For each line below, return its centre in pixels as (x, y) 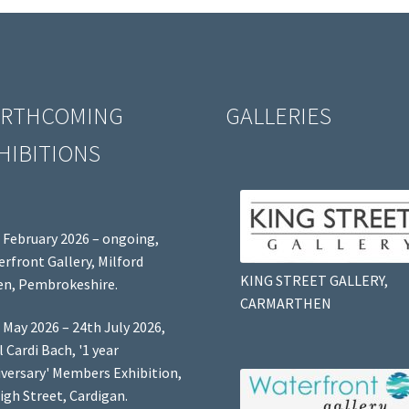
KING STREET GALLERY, (314, 280)
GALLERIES (279, 116)
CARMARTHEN (285, 303)
